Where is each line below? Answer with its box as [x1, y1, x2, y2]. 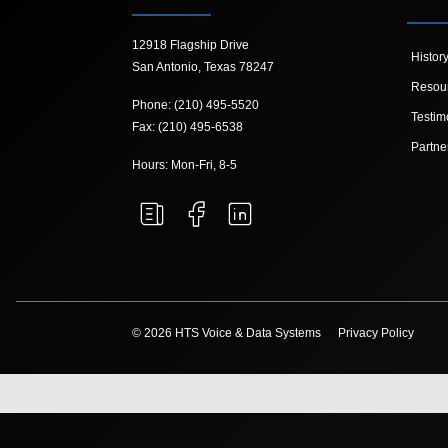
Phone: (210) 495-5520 [132, 98, 259, 113]
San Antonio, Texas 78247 [132, 60, 274, 75]
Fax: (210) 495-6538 [132, 120, 243, 135]
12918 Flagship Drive [132, 38, 249, 53]
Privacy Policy [338, 326, 414, 341]
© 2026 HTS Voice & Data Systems [132, 326, 324, 341]
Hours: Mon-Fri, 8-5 [132, 158, 237, 173]
